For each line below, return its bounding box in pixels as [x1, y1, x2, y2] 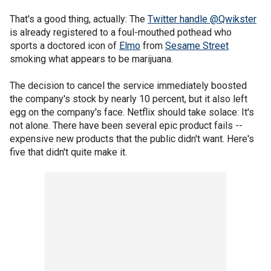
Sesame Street [165, 39, 229, 51]
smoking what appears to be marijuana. [10, 53, 173, 65]
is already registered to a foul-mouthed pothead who [10, 26, 232, 38]
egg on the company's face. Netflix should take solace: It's [10, 106, 254, 118]
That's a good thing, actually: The [10, 13, 148, 25]
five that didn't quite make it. [10, 146, 127, 158]
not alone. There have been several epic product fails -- [10, 119, 243, 131]
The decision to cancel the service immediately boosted [10, 79, 247, 91]
